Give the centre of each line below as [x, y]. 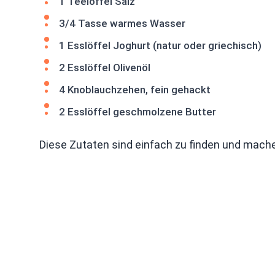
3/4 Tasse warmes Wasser [122, 23]
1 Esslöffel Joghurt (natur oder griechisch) [160, 45]
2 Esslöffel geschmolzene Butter [137, 111]
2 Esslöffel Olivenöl [105, 67]
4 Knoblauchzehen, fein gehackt [135, 89]
